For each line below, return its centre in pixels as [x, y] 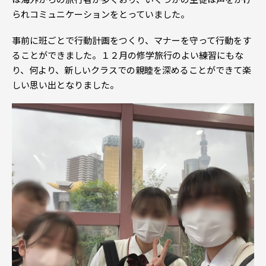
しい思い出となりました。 [65, 84]
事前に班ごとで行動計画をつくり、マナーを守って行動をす [132, 40]
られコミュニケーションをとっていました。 [101, 14]
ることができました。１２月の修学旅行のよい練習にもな [128, 55]
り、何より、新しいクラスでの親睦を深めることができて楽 [132, 69]
